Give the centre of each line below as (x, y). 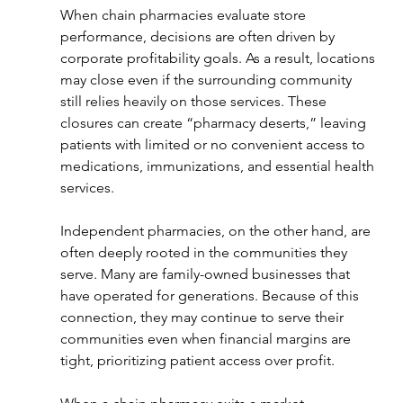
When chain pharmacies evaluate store (184, 14)
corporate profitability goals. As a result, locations (219, 58)
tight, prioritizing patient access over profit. (197, 360)
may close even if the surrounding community (207, 79)
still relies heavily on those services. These (195, 101)
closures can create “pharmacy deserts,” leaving (215, 122)
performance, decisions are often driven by (199, 36)
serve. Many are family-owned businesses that (206, 273)
